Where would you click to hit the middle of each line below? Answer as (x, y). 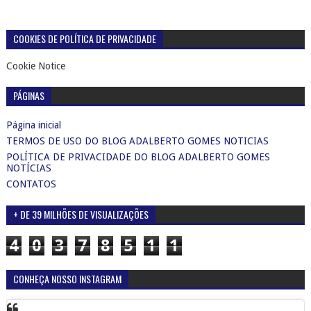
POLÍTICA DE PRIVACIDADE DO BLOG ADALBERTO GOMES (138, 157)
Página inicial (33, 125)
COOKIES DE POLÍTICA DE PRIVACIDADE (84, 39)
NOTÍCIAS (28, 168)
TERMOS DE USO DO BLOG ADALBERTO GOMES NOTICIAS (137, 141)
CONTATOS (31, 184)
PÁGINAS (28, 96)
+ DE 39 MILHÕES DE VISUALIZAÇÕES (81, 215)
